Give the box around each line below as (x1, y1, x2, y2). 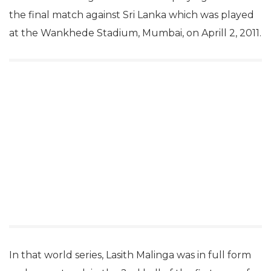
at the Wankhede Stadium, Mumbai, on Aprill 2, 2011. (9, 27, 261, 39)
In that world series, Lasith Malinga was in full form (9, 249, 251, 261)
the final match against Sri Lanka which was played (9, 8, 254, 21)
